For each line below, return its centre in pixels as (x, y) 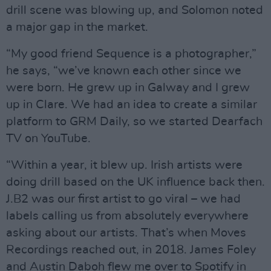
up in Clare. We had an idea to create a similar (132, 105)
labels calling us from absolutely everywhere (127, 216)
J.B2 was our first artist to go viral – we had (123, 199)
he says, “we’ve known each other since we (124, 71)
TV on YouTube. (48, 139)
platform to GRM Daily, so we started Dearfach (134, 122)
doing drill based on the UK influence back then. (135, 182)
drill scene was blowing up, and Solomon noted (135, 10)
